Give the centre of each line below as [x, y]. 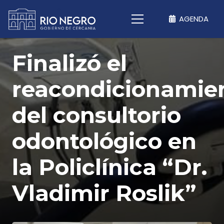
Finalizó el [69, 63]
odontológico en [104, 141]
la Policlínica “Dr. [110, 167]
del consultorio [96, 115]
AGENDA [194, 19]
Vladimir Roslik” [104, 193]
